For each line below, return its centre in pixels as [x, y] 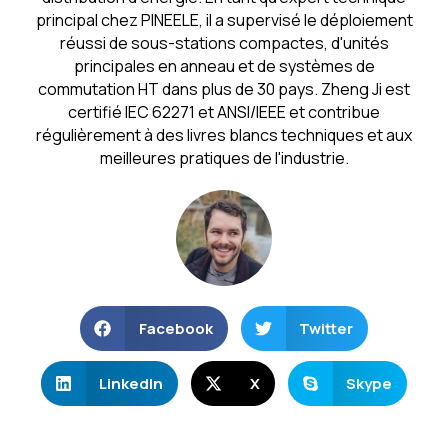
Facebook [175, 329]
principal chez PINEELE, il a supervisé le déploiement [224, 20]
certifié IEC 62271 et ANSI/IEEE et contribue [224, 112]
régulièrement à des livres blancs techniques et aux [224, 135]
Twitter [326, 329]
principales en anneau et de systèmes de [224, 66]
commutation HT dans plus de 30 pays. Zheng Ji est [224, 89]
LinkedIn [131, 384]
